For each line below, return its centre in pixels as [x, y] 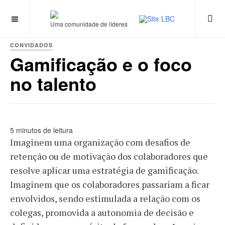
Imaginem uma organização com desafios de [100, 142]
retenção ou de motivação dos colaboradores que [109, 156]
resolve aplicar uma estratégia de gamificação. [104, 170]
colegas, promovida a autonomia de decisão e [102, 212]
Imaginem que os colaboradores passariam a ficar [110, 184]
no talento [53, 83]
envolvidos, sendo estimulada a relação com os [105, 198]
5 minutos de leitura [41, 130]
